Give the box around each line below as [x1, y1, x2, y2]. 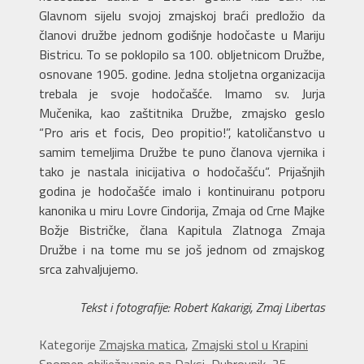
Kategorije [39, 334, 99, 354]
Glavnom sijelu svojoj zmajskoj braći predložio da [39, 6, 325, 26]
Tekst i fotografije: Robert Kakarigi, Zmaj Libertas [80, 297, 325, 317]
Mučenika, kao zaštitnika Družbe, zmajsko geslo [39, 103, 325, 123]
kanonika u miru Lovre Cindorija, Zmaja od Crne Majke [39, 201, 325, 221]
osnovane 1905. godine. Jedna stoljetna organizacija [39, 64, 325, 84]
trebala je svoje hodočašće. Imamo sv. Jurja [39, 84, 325, 104]
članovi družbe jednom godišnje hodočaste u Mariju [39, 25, 325, 45]
